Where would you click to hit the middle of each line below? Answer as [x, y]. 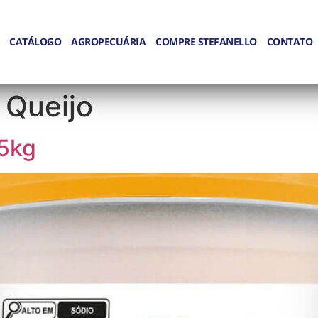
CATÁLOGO [35, 42]
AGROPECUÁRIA [108, 42]
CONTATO [289, 42]
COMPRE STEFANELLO [206, 42]
